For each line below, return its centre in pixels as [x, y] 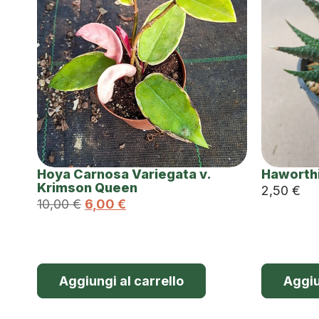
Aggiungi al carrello [121, 281]
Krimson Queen [87, 188]
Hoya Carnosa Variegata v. [124, 174]
